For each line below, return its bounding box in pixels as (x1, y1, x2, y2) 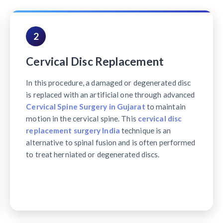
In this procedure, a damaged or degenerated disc (26, 78, 191, 88)
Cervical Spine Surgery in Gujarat (26, 102, 145, 111)
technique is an (119, 126, 171, 135)
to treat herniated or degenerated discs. (26, 150, 160, 159)
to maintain (145, 102, 186, 111)
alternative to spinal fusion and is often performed (26, 138, 196, 147)
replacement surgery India (26, 126, 120, 135)
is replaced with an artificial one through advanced (26, 90, 195, 100)
